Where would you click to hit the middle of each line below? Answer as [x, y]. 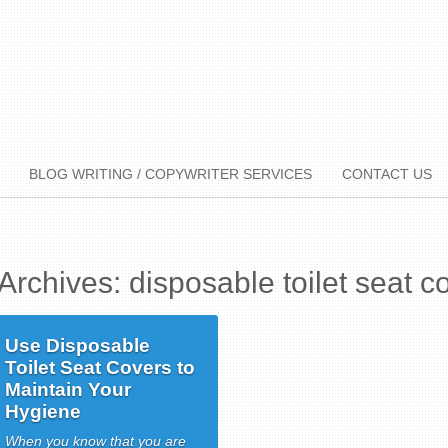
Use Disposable [78, 345]
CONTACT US [386, 174]
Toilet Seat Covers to [100, 367]
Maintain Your [68, 389]
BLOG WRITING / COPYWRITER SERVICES [170, 174]
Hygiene [43, 411]
